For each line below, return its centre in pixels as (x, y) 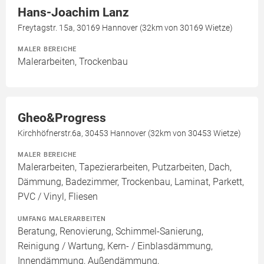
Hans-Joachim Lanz (73, 13)
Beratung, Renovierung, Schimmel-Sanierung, (110, 232)
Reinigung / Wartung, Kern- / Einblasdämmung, (115, 246)
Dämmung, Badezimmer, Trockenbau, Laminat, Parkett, (131, 182)
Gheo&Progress (62, 118)
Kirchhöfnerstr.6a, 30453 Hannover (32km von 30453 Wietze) (129, 133)
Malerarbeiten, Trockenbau (73, 62)
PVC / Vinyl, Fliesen (58, 197)
